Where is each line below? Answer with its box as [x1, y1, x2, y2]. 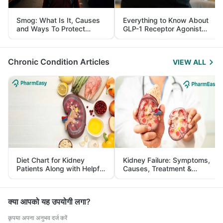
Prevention [123, 172, 158, 181]
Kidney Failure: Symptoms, [123, 155, 210, 164]
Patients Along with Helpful [16, 164, 105, 173]
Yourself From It [16, 32, 70, 41]
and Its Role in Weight [123, 32, 194, 41]
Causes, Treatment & [123, 164, 192, 173]
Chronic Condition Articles [8, 56, 110, 67]
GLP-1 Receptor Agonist [123, 24, 202, 33]
